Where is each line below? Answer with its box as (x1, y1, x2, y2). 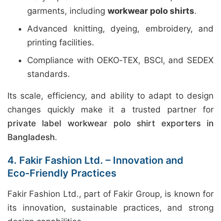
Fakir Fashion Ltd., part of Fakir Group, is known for (7, 189, 214, 199)
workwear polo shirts (108, 6, 194, 16)
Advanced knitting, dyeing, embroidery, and (27, 24, 214, 34)
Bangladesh (7, 132, 55, 142)
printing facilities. (27, 37, 94, 47)
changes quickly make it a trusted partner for (7, 105, 214, 114)
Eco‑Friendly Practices (7, 167, 116, 179)
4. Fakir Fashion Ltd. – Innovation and (7, 154, 184, 166)
